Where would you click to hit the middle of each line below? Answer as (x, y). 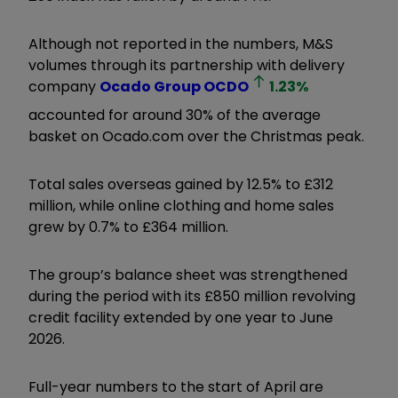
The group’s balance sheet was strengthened (188, 275)
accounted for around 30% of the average (175, 115)
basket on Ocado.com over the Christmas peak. (196, 136)
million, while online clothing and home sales (181, 205)
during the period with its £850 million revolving (192, 296)
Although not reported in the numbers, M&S (181, 44)
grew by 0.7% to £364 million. (130, 227)
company (64, 86)
